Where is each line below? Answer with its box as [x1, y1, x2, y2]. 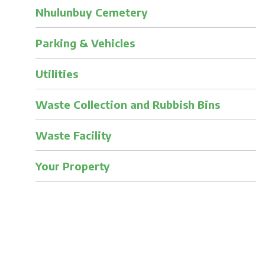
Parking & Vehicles [35, 35, 135, 50]
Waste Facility [35, 128, 112, 142]
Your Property [35, 159, 110, 173]
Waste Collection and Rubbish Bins [35, 97, 220, 111]
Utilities [35, 66, 78, 80]
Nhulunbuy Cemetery [35, 5, 148, 19]
